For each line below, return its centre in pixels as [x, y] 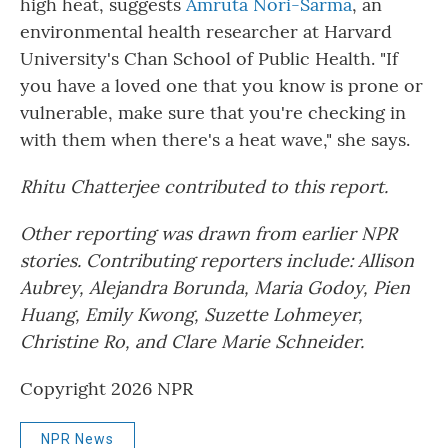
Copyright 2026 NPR [106, 389]
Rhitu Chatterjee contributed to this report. [204, 187]
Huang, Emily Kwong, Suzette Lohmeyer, [191, 315]
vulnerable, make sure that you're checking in [213, 113]
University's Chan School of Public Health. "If [209, 59]
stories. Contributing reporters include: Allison [217, 261]
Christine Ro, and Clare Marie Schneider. [192, 342]
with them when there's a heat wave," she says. [215, 140]
